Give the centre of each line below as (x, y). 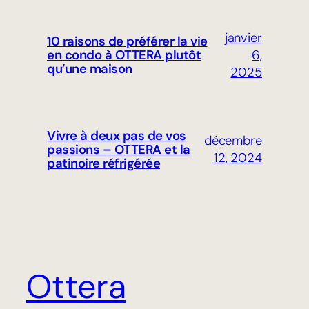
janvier (243, 38)
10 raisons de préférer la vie (127, 42)
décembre (233, 141)
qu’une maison (90, 69)
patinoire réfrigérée (103, 164)
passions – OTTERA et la (119, 150)
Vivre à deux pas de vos (117, 136)
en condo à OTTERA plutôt (124, 56)
